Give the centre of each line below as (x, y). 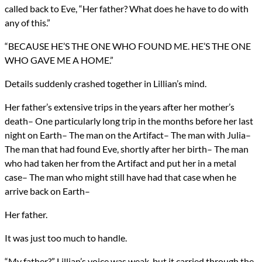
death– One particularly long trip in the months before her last (129, 121)
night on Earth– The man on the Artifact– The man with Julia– (128, 135)
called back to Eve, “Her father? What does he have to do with (127, 9)
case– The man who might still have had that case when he (120, 177)
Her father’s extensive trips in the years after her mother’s (120, 107)
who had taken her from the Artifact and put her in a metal (120, 163)
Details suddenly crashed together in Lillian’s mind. (106, 84)
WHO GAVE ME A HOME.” (59, 60)
